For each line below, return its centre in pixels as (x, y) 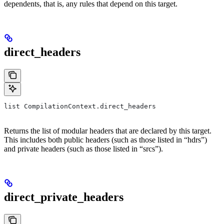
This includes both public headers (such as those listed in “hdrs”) (105, 139)
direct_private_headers (64, 197)
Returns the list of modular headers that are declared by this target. (108, 130)
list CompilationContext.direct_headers (80, 106)
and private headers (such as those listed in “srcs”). (83, 148)
